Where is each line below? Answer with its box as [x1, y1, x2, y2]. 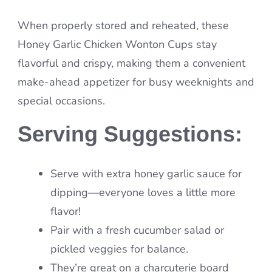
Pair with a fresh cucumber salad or [50, 223, 224, 238]
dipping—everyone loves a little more [50, 185, 236, 200]
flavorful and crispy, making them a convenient [18, 56, 245, 71]
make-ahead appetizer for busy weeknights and [18, 75, 254, 90]
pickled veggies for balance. [50, 242, 188, 257]
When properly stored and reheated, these [18, 18, 229, 33]
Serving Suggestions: [18, 121, 242, 147]
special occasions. [18, 93, 105, 109]
